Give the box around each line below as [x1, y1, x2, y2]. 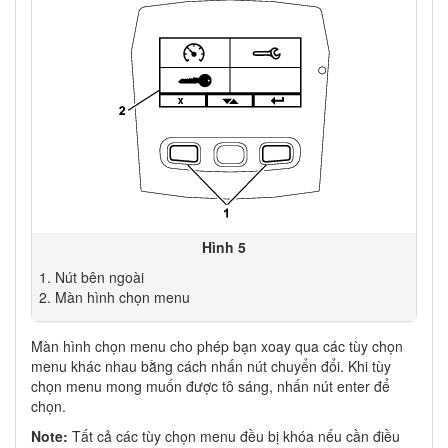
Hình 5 [202, 236, 246, 257]
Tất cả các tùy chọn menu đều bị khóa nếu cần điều [72, 425, 400, 446]
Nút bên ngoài [54, 266, 144, 287]
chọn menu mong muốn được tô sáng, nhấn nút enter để [31, 375, 390, 396]
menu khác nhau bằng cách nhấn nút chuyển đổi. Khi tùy [31, 355, 391, 376]
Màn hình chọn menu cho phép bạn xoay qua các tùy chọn [31, 335, 403, 356]
